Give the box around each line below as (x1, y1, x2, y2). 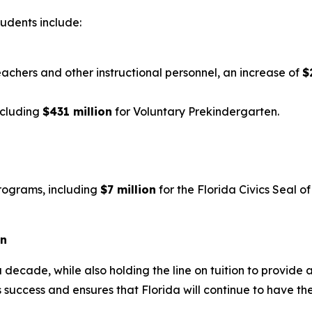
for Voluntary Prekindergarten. (112, 104, 282, 118)
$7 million (100, 182, 156, 196)
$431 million (42, 104, 112, 118)
